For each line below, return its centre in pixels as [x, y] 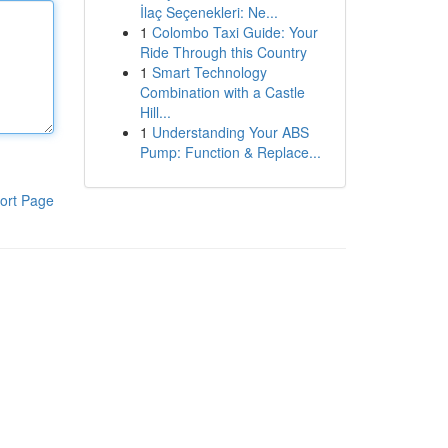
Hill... [155, 112]
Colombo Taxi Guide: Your [234, 32]
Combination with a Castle [222, 92]
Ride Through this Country [223, 52]
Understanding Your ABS [230, 132]
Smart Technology [209, 72]
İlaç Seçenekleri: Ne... [208, 12]
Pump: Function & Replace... [230, 152]
